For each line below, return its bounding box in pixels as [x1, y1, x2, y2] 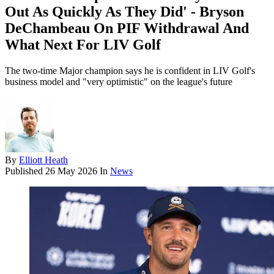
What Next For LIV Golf [5, 37, 161, 53]
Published [5, 166, 45, 177]
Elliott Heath [19, 155, 68, 166]
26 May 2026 [45, 166, 97, 177]
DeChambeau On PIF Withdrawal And [5, 20, 249, 37]
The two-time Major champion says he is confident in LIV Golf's [5, 65, 255, 76]
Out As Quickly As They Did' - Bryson [5, 4, 244, 20]
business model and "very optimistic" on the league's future [5, 76, 232, 87]
